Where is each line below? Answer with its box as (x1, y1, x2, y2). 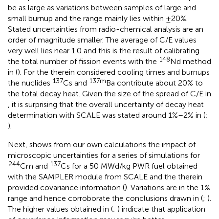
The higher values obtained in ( (8, 204, 113, 214)
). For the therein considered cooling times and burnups (18, 67, 210, 77)
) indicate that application (117, 204, 205, 214)
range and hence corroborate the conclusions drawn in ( (8, 193, 203, 203)
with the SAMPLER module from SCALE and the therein (8, 172, 202, 181)
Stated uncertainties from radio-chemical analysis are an (8, 24, 203, 34)
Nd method (170, 56, 211, 66)
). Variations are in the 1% (125, 182, 210, 192)
